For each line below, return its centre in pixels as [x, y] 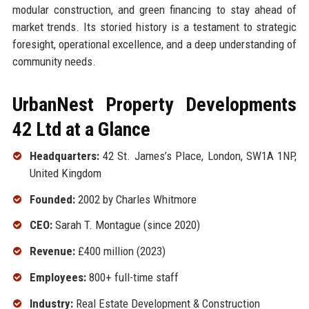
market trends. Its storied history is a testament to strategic [154, 27]
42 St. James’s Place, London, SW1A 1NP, [198, 156]
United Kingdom [65, 173]
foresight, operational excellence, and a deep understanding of [154, 44]
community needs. [54, 61]
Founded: [52, 199]
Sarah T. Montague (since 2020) [126, 225]
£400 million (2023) [120, 251]
